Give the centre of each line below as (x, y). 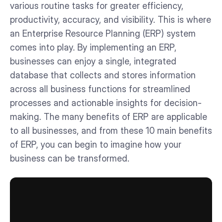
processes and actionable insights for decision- (106, 103)
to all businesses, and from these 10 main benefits (111, 130)
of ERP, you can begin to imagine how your (96, 144)
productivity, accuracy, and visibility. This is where (111, 19)
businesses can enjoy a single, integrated (93, 61)
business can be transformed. (70, 158)
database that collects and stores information (103, 75)
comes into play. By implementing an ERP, (93, 47)
